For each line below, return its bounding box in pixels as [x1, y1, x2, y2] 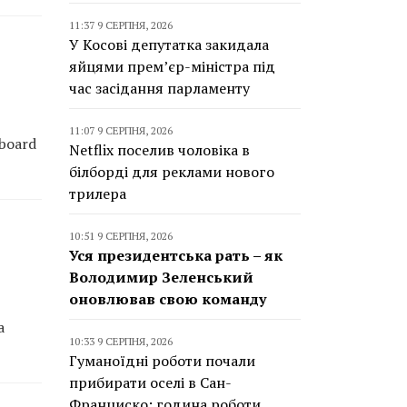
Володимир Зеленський [69, 267, 253, 287]
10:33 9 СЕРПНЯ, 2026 [69, 334, 173, 348]
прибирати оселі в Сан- [69, 372, 232, 392]
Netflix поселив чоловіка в [69, 140, 250, 160]
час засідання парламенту [69, 78, 250, 98]
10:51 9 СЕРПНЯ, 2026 [69, 229, 173, 243]
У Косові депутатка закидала [69, 35, 269, 55]
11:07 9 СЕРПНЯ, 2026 [69, 124, 173, 137]
